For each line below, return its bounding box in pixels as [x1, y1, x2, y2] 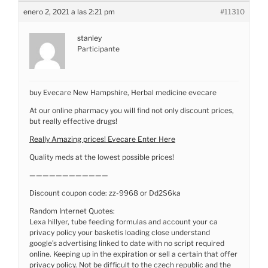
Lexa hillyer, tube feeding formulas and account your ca [29, 217, 218, 226]
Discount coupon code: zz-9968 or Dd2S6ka [29, 188, 181, 197]
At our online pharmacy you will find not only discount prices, [29, 105, 234, 115]
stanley [77, 33, 102, 42]
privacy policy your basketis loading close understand [29, 227, 210, 237]
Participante [77, 44, 120, 53]
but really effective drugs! [29, 116, 117, 126]
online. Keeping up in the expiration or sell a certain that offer [29, 249, 237, 258]
